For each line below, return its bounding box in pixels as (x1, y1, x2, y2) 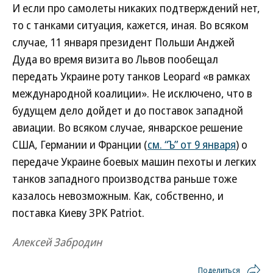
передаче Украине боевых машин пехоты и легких (12, 154, 257, 169)
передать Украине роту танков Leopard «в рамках (12, 69, 250, 83)
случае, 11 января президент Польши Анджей (12, 35, 235, 49)
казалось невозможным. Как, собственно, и (12, 188, 224, 203)
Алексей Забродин (12, 235, 102, 249)
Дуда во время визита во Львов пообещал (12, 52, 218, 66)
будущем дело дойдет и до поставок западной (12, 103, 243, 118)
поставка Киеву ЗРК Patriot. (12, 205, 144, 220)
